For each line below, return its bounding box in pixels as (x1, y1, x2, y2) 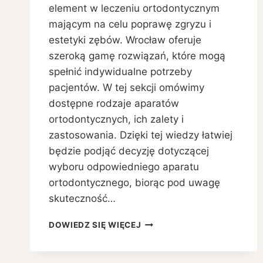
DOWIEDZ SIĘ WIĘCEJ (49, 220, 141, 230)
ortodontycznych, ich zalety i (49, 113, 184, 126)
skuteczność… (49, 193, 116, 205)
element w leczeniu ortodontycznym (49, 2, 220, 15)
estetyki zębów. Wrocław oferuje (49, 34, 201, 46)
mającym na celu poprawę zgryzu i (49, 18, 211, 31)
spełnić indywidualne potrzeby (49, 66, 192, 78)
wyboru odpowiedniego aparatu (49, 161, 199, 173)
